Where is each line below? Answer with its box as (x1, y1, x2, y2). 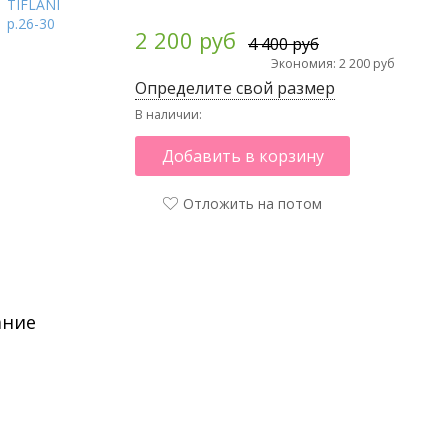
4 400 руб (248, 33, 319, 56)
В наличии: (135, 106, 202, 124)
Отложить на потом (183, 194, 322, 214)
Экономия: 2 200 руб (271, 55, 395, 73)
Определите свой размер (135, 77, 335, 100)
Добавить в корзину (161, 145, 324, 168)
